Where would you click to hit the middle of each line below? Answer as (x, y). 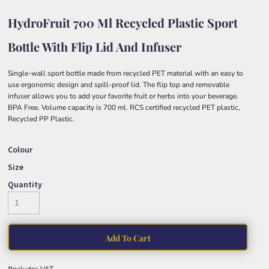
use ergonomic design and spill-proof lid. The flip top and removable (119, 84)
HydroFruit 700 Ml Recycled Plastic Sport (123, 22)
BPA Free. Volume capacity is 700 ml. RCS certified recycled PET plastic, (124, 107)
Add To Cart (128, 238)
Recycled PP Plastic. (41, 119)
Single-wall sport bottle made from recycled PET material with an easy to (125, 73)
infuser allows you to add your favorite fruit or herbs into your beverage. (123, 96)
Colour (20, 149)
